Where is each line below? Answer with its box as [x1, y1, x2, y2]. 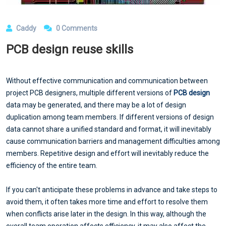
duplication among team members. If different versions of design [6, 113, 214, 122]
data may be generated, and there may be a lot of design [6, 101, 186, 109]
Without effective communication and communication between [6, 77, 208, 85]
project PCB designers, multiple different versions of [6, 89, 174, 97]
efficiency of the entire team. [6, 161, 97, 170]
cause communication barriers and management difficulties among [6, 137, 220, 146]
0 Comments [54, 24, 97, 33]
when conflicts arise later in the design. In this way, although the [6, 210, 206, 218]
